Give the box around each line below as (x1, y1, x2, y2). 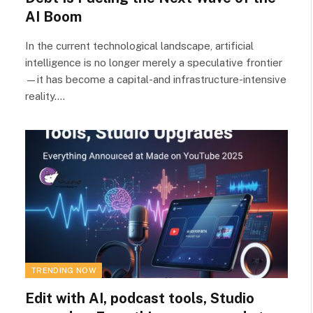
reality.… (25, 90, 65, 102)
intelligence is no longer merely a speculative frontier (25, 57, 282, 68)
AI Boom (25, 8, 82, 25)
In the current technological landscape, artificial (25, 40, 254, 52)
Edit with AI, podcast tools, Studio (25, 289, 254, 307)
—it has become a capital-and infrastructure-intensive (25, 73, 286, 85)
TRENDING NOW (31, 265, 96, 275)
